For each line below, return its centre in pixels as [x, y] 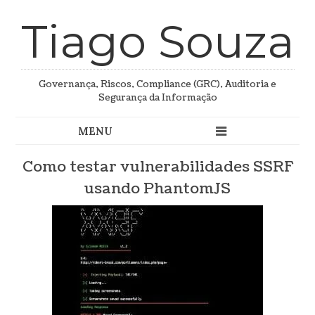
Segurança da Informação [157, 98]
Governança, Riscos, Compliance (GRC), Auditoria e [157, 85]
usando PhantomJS [157, 188]
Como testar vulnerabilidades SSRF [157, 167]
